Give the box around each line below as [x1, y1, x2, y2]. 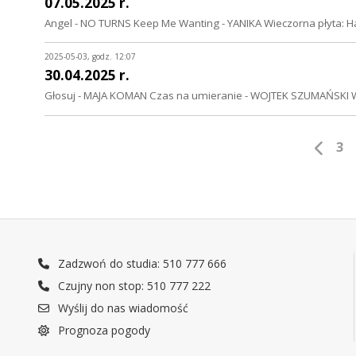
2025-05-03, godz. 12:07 [44, 51, 136, 63]
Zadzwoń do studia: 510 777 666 [55, 256, 227, 272]
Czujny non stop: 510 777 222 [55, 278, 211, 294]
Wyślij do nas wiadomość [55, 300, 189, 316]
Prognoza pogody [55, 323, 151, 339]
